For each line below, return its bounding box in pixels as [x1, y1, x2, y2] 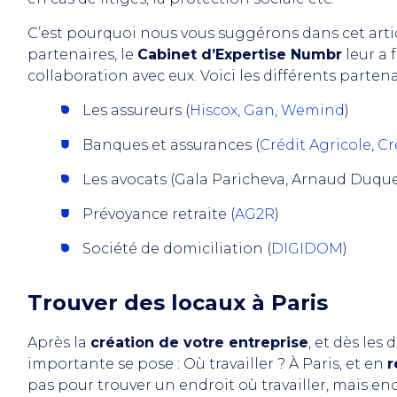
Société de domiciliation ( [82, 240, 271, 257]
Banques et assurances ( [82, 136, 260, 153]
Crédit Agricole [260, 136, 371, 153]
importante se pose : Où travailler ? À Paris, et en [27, 355, 387, 372]
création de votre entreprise [90, 334, 308, 351]
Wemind [281, 102, 345, 119]
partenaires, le [27, 46, 137, 63]
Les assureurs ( [82, 102, 190, 119]
